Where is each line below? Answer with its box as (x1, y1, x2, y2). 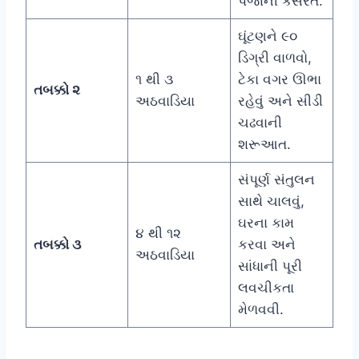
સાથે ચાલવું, (237, 192, 305, 209)
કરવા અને (237, 236, 296, 252)
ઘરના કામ (237, 214, 294, 231)
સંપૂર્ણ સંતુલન (237, 171, 315, 188)
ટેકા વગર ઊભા (237, 71, 321, 87)
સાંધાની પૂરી (237, 257, 302, 274)
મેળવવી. (237, 301, 284, 317)
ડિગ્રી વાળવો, (237, 49, 312, 66)
